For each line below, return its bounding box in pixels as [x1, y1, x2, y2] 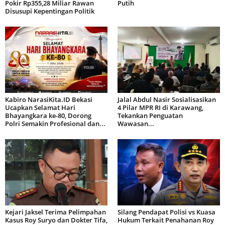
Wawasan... [118, 119, 154, 128]
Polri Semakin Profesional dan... [5, 119, 105, 128]
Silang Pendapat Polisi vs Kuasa [118, 207, 215, 216]
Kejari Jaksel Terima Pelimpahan [5, 207, 106, 216]
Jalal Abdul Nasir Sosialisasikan [118, 94, 216, 104]
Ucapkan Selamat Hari [5, 102, 75, 112]
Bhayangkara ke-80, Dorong [5, 110, 91, 120]
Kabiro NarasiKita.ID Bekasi [5, 94, 92, 104]
